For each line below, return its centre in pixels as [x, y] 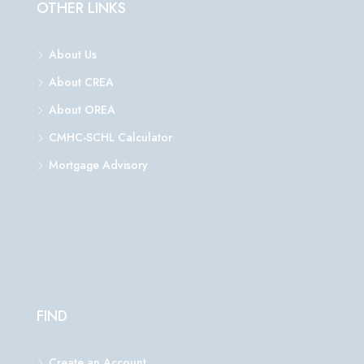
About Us [73, 55]
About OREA [82, 110]
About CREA [81, 82]
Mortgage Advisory [98, 165]
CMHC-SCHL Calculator [110, 138]
